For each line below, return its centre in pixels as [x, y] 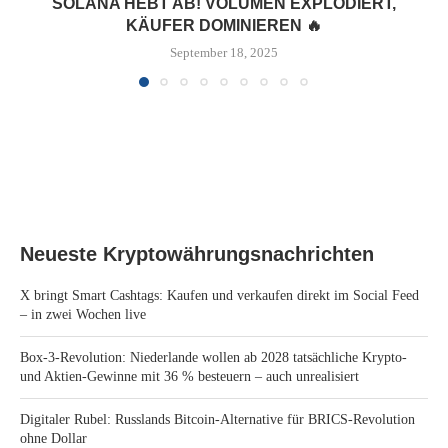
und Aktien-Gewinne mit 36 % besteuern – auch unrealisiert [189, 376]
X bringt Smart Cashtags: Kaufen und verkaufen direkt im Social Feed [219, 295]
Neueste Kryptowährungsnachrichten [197, 254]
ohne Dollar [53, 438]
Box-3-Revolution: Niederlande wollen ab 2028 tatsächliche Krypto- [213, 357]
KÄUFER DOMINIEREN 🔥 [224, 25]
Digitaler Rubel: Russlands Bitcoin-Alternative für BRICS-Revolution [217, 419]
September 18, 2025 [224, 52]
